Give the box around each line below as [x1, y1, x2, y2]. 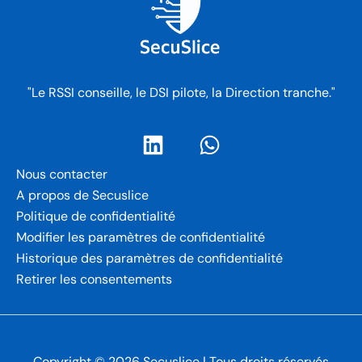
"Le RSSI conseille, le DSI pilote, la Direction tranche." [27, 83, 335, 101]
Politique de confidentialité [16, 208, 175, 225]
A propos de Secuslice [16, 187, 149, 204]
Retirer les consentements [16, 271, 172, 288]
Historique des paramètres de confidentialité [16, 250, 283, 267]
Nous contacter [16, 166, 107, 183]
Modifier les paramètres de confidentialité [16, 229, 265, 246]
